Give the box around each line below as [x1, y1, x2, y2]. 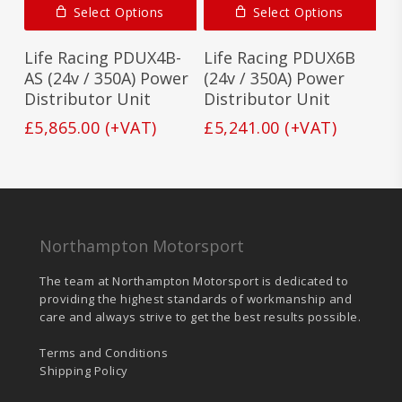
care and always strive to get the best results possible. [39, 308, 362, 325]
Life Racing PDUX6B [204, 46, 356, 68]
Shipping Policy [39, 362, 128, 379]
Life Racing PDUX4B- [23, 46, 181, 68]
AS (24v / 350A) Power [23, 66, 188, 89]
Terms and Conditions [39, 344, 169, 361]
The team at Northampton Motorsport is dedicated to [39, 272, 349, 289]
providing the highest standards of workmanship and [39, 290, 353, 307]
